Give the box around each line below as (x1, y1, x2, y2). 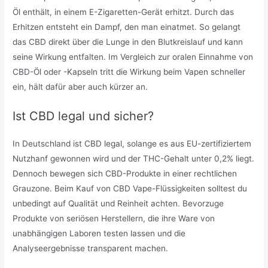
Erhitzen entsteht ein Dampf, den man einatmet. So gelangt (13, 22, 241, 32)
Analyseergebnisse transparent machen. (13, 243, 169, 253)
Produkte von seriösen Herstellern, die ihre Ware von (13, 213, 215, 223)
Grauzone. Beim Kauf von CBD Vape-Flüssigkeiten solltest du (13, 183, 248, 193)
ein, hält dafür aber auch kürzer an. (13, 81, 148, 92)
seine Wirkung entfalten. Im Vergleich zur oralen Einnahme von (13, 51, 254, 62)
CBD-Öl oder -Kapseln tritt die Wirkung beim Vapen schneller (13, 66, 246, 77)
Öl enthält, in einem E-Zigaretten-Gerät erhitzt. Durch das (13, 7, 234, 17)
